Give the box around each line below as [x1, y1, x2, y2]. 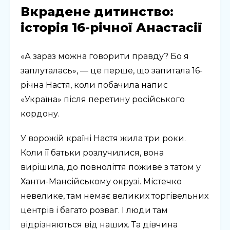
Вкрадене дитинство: [21, 4, 174, 20]
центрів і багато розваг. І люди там [21, 205, 168, 216]
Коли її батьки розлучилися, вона [21, 148, 164, 158]
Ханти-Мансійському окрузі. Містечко [21, 177, 182, 187]
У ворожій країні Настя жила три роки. [21, 133, 186, 144]
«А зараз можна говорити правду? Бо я [21, 51, 189, 62]
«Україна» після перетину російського [21, 94, 185, 105]
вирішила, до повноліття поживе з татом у [21, 162, 201, 172]
